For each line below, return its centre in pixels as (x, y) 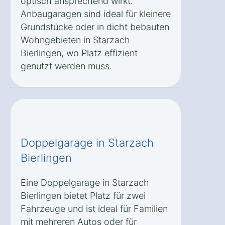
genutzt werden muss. (66, 66)
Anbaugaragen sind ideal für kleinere (96, 14)
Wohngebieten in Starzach (75, 40)
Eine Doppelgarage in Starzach (85, 182)
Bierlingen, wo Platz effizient (79, 53)
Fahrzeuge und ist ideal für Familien (94, 208)
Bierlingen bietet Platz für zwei (83, 195)
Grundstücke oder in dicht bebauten (95, 27)
